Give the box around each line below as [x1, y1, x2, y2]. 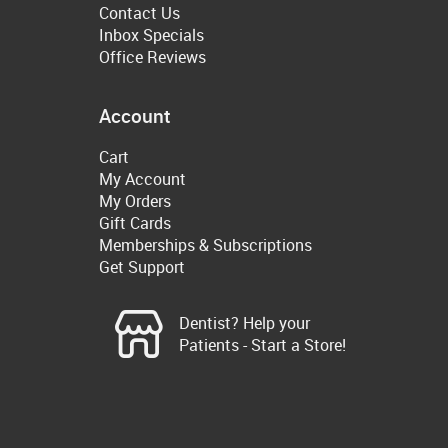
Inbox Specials [99, 23, 204, 46]
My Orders [99, 190, 171, 213]
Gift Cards [99, 212, 171, 235]
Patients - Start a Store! [179, 334, 346, 357]
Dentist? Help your [179, 312, 310, 335]
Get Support [99, 256, 185, 279]
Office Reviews [99, 45, 206, 68]
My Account [99, 168, 186, 191]
